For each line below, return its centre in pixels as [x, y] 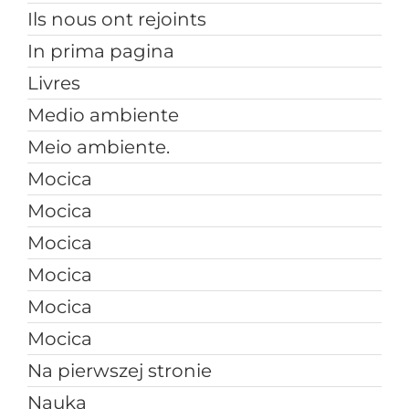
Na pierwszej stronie [119, 371]
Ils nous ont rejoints [116, 20]
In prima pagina [100, 52]
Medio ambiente [103, 115]
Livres [53, 84]
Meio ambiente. [98, 147]
